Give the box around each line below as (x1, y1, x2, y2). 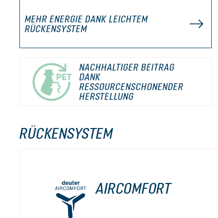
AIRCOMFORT (96, 179, 171, 197)
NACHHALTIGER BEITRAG (79, 62, 175, 73)
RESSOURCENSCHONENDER (79, 81, 183, 92)
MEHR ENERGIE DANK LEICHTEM (25, 14, 148, 24)
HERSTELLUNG (79, 91, 134, 102)
